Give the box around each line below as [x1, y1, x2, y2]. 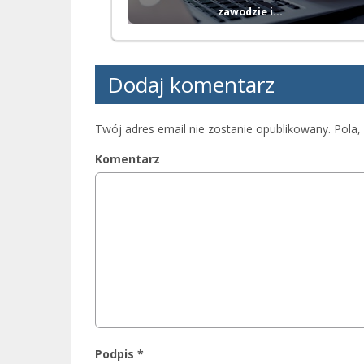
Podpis [95, 346, 137, 362]
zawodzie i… [218, 5, 283, 19]
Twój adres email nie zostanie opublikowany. [95, 121, 331, 136]
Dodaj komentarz [107, 70, 275, 99]
